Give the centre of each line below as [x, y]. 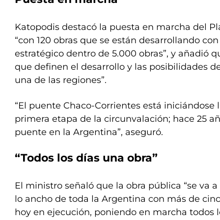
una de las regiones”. [61, 80]
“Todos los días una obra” [86, 158]
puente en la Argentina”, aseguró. [89, 132]
